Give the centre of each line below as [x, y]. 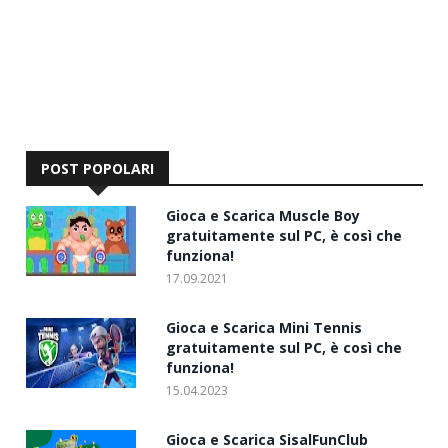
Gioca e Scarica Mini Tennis [264, 327]
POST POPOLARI [97, 168]
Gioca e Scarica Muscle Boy [263, 215]
